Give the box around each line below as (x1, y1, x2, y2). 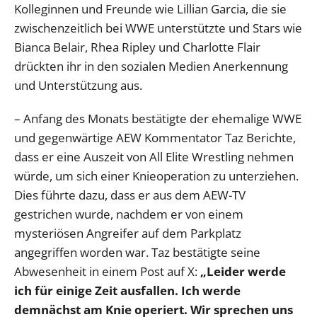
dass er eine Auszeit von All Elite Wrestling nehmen (14, 149, 294, 166)
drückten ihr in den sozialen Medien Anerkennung (14, 58, 288, 75)
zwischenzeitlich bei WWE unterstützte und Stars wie (14, 20, 302, 37)
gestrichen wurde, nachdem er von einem (14, 206, 243, 223)
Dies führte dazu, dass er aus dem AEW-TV (14, 187, 246, 204)
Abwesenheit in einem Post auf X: (14, 263, 200, 280)
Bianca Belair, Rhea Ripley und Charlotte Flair (14, 39, 260, 56)
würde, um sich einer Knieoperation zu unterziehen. (14, 168, 299, 185)
